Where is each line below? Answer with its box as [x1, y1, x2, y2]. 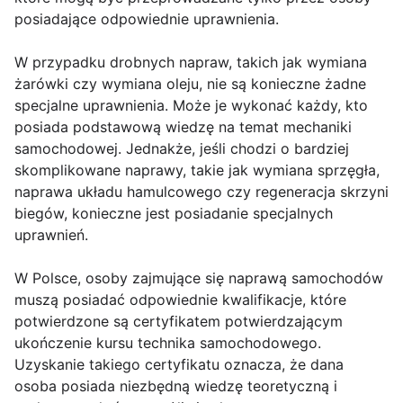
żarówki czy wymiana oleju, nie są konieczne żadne [14, 75, 366, 94]
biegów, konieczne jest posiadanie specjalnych [14, 204, 333, 223]
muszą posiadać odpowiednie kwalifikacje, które [14, 291, 346, 309]
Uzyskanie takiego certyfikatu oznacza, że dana [14, 355, 344, 374]
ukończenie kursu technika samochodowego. [14, 334, 321, 353]
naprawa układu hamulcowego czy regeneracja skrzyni [14, 183, 389, 201]
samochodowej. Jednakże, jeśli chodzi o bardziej [14, 139, 349, 158]
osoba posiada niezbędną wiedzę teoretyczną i [14, 377, 337, 396]
